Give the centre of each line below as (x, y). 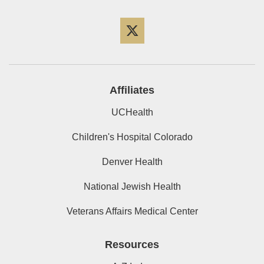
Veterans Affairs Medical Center (132, 212)
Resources (132, 245)
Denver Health (132, 162)
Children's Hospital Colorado (132, 137)
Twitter (166, 15)
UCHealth (132, 113)
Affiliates (132, 90)
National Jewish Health (132, 187)
